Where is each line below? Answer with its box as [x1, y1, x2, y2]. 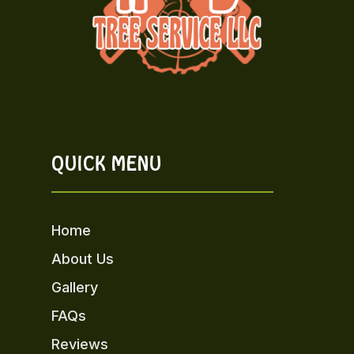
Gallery [51, 278, 98, 296]
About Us [51, 250, 114, 267]
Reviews [51, 335, 108, 352]
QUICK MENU [51, 150, 162, 175]
